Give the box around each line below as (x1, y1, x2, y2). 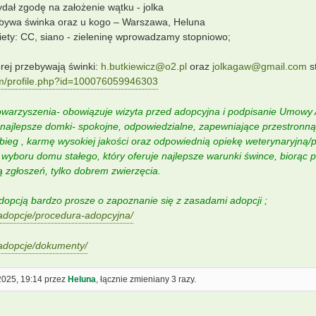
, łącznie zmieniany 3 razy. (95, 274, 196, 284)
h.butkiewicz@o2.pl (100, 61, 187, 72)
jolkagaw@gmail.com (212, 61, 307, 72)
